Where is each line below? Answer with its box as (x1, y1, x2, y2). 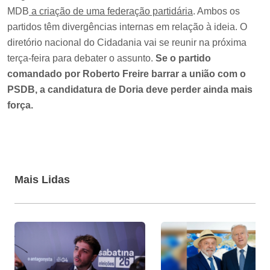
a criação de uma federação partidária (29, 5, 193, 16)
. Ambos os (193, 5, 240, 16)
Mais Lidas (14, 173, 70, 186)
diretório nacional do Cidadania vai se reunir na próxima (7, 37, 246, 48)
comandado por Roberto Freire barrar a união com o (7, 68, 246, 79)
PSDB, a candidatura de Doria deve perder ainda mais (7, 84, 253, 95)
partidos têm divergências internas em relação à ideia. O (7, 21, 247, 32)
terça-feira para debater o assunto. (7, 52, 155, 63)
